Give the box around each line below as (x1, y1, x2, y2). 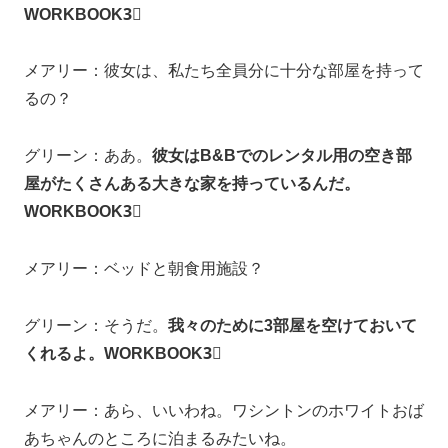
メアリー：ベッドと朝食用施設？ (24, 259, 264, 277)
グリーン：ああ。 (24, 147, 152, 165)
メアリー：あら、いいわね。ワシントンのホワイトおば (24, 401, 424, 419)
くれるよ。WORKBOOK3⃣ (24, 344, 222, 362)
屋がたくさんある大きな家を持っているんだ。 (24, 175, 360, 193)
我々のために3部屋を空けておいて (168, 316, 417, 334)
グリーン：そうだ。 (24, 316, 168, 334)
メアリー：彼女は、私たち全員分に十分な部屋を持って (24, 62, 424, 80)
